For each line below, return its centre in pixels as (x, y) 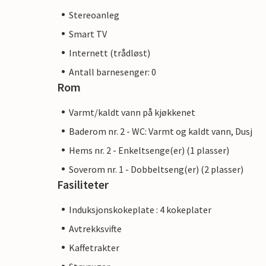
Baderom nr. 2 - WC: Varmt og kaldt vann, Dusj (161, 131)
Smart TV (88, 34)
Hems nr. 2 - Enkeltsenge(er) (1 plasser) (149, 150)
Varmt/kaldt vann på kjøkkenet (132, 112)
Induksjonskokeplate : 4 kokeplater (140, 209)
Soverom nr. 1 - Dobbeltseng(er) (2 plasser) (156, 169)
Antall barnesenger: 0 (113, 72)
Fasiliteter (83, 184)
